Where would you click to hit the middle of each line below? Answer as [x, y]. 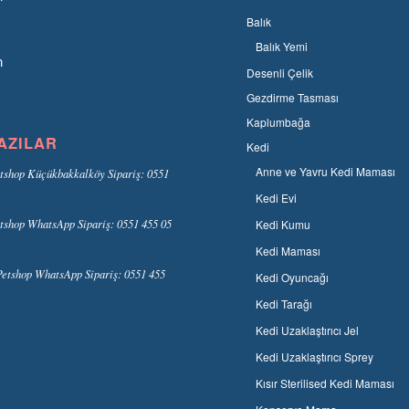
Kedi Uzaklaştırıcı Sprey [315, 357]
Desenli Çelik [280, 73]
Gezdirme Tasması [293, 98]
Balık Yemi [282, 47]
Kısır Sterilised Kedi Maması [325, 383]
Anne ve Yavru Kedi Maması [326, 172]
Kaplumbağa [279, 122]
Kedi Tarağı [284, 304]
